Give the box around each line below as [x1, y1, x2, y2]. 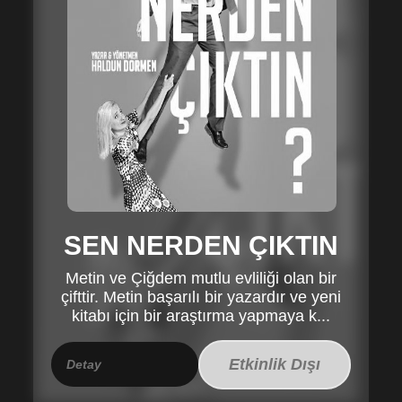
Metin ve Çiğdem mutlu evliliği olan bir [66, 268, 336, 287]
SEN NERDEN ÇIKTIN [64, 230, 338, 260]
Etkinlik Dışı [228, 354, 320, 373]
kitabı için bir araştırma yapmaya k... [72, 306, 330, 325]
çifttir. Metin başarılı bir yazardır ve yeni [61, 287, 341, 306]
